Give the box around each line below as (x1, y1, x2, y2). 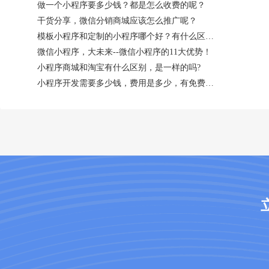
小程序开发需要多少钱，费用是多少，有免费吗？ (205, 78, 214, 88)
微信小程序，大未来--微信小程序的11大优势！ (37, 47, 211, 56)
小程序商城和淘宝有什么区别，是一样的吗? (37, 62, 201, 72)
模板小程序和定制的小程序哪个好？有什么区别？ (205, 31, 214, 41)
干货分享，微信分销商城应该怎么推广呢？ (37, 16, 197, 25)
